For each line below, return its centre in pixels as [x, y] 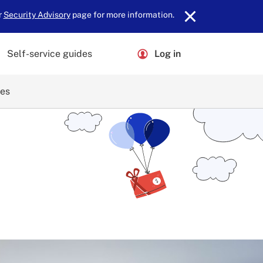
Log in [168, 53]
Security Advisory [37, 15]
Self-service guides [50, 53]
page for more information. [122, 15]
